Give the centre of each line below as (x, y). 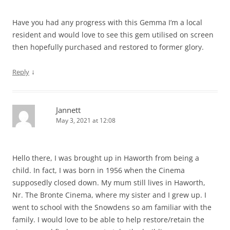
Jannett (68, 110)
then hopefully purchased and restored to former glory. (108, 47)
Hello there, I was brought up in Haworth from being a (106, 158)
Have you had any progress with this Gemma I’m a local (107, 22)
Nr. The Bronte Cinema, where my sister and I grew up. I (109, 195)
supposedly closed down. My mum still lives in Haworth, (109, 182)
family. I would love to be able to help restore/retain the (108, 219)
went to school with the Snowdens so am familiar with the (112, 207)
